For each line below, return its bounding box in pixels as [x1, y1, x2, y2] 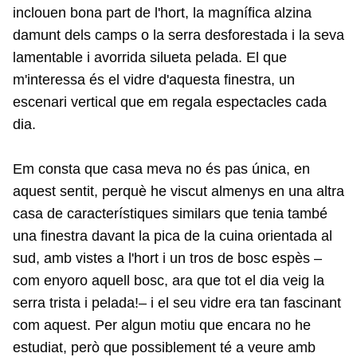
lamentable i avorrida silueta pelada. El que [13, 49, 287, 65]
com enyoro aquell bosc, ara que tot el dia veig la [13, 273, 324, 288]
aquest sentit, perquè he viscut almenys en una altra [13, 183, 344, 199]
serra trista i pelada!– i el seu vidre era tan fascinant [13, 295, 341, 311]
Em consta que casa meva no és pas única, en [13, 161, 310, 177]
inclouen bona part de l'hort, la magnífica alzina [13, 5, 312, 21]
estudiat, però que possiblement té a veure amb [13, 339, 316, 355]
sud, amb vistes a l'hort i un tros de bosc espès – [13, 250, 322, 266]
